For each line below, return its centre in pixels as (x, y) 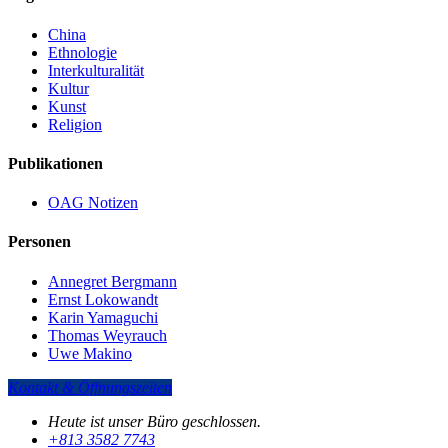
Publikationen (55, 163)
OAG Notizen (93, 203)
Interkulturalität (96, 70)
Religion (75, 124)
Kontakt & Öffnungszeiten (90, 387)
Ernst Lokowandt (103, 299)
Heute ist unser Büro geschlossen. (154, 421)
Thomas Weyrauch (107, 335)
